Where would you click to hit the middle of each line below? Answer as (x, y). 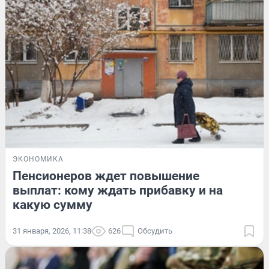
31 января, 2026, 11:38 (52, 231)
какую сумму (53, 204)
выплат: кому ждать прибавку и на (118, 190)
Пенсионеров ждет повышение (106, 176)
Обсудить (155, 231)
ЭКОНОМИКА (38, 159)
